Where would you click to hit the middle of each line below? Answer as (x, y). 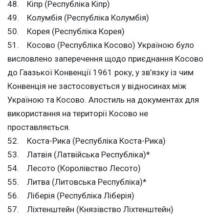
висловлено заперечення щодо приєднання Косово (105, 59)
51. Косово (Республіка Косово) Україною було (101, 45)
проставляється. (39, 127)
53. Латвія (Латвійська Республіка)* (79, 155)
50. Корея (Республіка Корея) (66, 32)
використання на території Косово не (78, 114)
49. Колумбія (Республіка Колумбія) (78, 18)
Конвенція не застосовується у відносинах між (97, 86)
